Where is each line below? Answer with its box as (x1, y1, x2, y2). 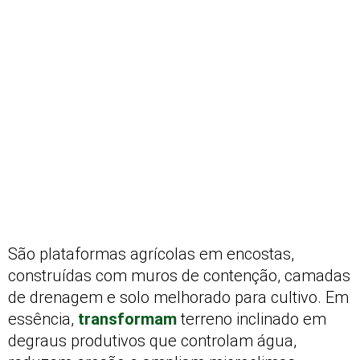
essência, (8, 309, 78, 329)
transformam (78, 309, 177, 329)
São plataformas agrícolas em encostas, (8, 244, 294, 264)
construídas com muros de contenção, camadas (8, 266, 350, 285)
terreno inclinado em (177, 309, 326, 329)
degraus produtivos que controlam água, (8, 331, 297, 350)
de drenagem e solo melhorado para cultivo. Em (8, 288, 349, 307)
